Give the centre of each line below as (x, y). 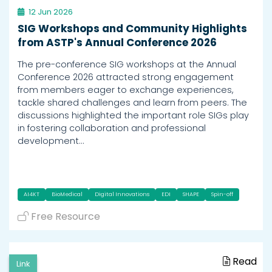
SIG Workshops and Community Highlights (132, 28)
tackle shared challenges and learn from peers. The (132, 102)
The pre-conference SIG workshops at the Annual (127, 64)
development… (51, 141)
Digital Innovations (122, 194)
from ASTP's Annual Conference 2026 (117, 42)
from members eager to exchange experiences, (125, 90)
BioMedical (67, 194)
